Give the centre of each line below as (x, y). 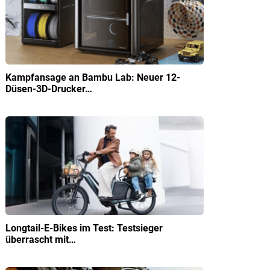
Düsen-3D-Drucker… (49, 89)
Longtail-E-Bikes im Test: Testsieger (84, 228)
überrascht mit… (41, 240)
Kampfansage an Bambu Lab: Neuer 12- (93, 77)
